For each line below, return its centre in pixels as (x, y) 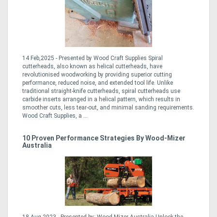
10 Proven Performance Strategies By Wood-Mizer (104, 138)
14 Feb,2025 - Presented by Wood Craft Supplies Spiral (93, 58)
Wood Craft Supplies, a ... (55, 116)
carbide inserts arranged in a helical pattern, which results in (101, 100)
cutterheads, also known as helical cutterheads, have (92, 67)
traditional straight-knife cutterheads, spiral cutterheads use (101, 91)
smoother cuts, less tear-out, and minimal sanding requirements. (108, 108)
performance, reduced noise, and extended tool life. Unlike (98, 83)
